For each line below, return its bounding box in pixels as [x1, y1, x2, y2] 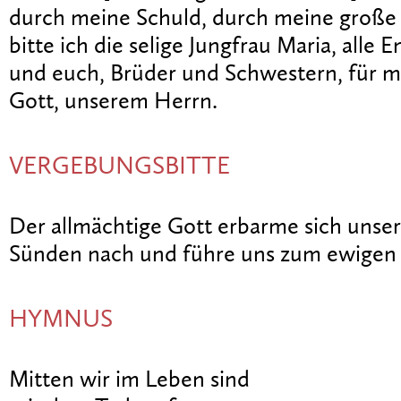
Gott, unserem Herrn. [9, 90, 218, 114]
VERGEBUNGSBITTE [9, 155, 230, 180]
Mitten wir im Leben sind [9, 369, 250, 392]
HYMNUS [9, 308, 113, 333]
